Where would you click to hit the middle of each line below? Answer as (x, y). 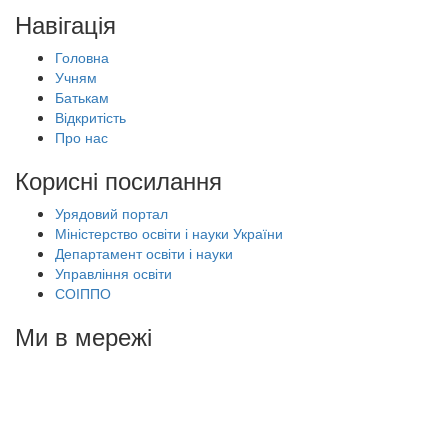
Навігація (65, 23)
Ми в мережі (83, 335)
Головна (82, 57)
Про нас (81, 137)
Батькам (82, 97)
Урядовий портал (111, 213)
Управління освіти (113, 273)
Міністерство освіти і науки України (169, 233)
